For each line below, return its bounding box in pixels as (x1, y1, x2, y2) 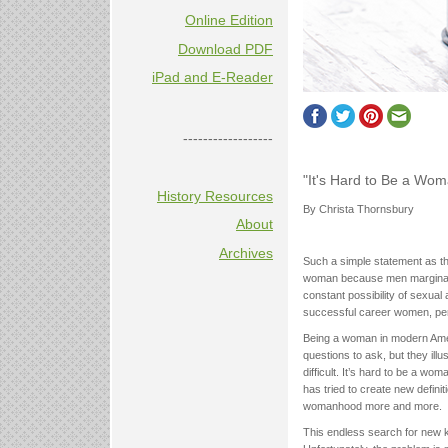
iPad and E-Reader (152, 69, 273, 86)
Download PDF (178, 40, 273, 57)
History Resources (157, 187, 273, 204)
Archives (219, 244, 273, 261)
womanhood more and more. (303, 400, 442, 413)
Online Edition (185, 12, 273, 29)
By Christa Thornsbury (303, 202, 414, 215)
